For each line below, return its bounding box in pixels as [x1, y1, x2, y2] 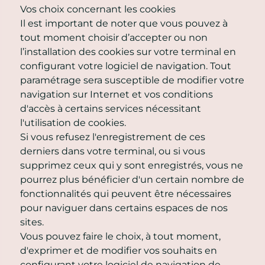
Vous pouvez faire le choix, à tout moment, [20, 230, 221, 242]
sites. [20, 216, 44, 228]
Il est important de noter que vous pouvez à [20, 17, 228, 29]
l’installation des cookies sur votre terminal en [20, 46, 236, 57]
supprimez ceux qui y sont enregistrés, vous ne [20, 159, 243, 171]
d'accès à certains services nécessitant [20, 102, 201, 114]
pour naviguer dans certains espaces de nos [20, 202, 228, 214]
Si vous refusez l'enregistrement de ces [20, 131, 205, 143]
